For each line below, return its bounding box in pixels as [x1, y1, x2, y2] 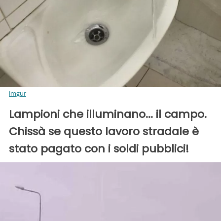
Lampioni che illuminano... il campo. [9, 106, 207, 122]
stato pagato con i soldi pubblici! [9, 141, 189, 156]
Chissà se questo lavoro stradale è [9, 123, 199, 139]
